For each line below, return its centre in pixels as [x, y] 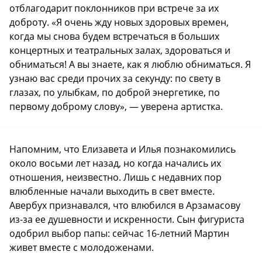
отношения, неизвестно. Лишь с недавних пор [116, 177]
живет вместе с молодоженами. [82, 248]
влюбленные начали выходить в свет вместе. [112, 192]
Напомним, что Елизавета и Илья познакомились [123, 149]
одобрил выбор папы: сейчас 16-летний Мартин [119, 234]
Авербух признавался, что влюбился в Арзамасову [125, 206]
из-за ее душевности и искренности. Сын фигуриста [127, 220]
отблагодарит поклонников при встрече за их [114, 8]
